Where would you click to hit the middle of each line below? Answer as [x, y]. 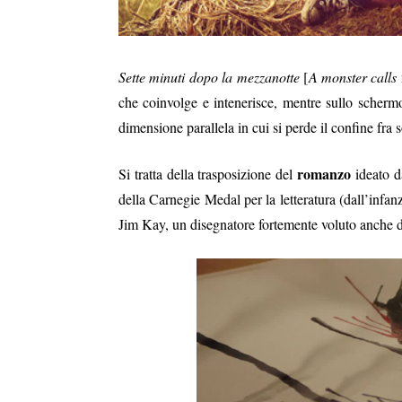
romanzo [323, 173]
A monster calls [353, 76]
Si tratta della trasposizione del [208, 173]
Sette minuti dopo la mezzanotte [209, 76]
